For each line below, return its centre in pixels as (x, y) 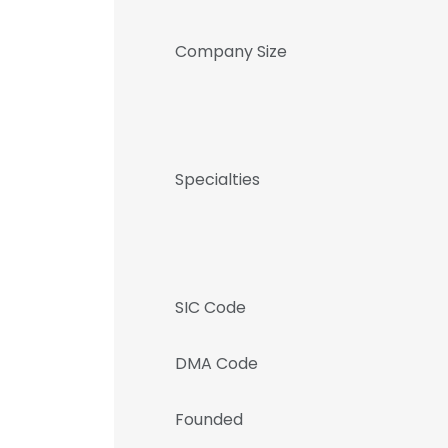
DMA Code (216, 363)
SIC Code (210, 307)
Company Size (231, 51)
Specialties (217, 179)
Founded (209, 419)
